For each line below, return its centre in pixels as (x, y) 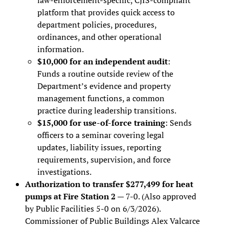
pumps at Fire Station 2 (70, 196)
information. (60, 49)
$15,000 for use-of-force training (101, 122)
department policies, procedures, (97, 24)
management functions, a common (101, 98)
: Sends (178, 122)
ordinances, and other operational (99, 37)
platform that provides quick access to (106, 12)
